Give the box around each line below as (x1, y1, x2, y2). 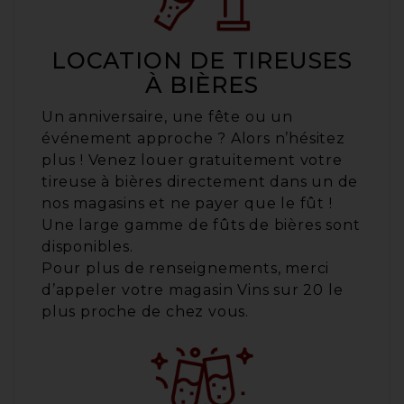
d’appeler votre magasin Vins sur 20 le (41, 281, 344, 299)
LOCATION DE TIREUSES (51, 47, 353, 75)
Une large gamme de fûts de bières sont (41, 216, 361, 234)
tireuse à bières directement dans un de (41, 173, 359, 191)
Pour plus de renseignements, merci (41, 260, 330, 278)
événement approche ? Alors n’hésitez (41, 130, 345, 148)
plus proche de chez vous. (41, 303, 250, 321)
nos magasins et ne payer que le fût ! (41, 195, 333, 213)
